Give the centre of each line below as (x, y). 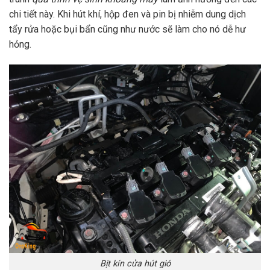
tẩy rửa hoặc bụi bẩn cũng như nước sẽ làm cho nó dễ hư (127, 29)
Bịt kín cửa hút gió (135, 263)
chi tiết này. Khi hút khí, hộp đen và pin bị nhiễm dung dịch (127, 14)
